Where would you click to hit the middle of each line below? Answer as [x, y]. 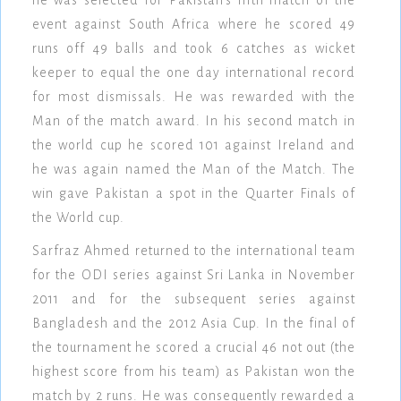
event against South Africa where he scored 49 [194, 25]
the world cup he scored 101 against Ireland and [194, 145]
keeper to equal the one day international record [194, 73]
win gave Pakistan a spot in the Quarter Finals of [194, 194]
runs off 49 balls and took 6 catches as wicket [194, 49]
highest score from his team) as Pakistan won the [194, 372]
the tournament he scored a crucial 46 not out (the [194, 348]
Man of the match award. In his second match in [194, 121]
